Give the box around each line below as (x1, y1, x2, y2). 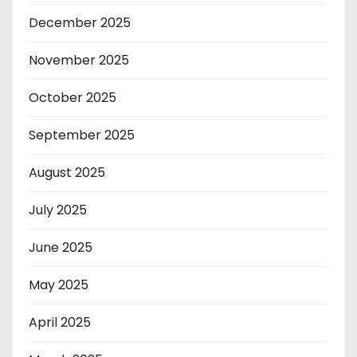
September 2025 (29, 126, 135, 145)
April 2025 (29, 313, 91, 332)
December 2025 (29, 14, 131, 33)
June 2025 (29, 238, 92, 257)
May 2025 (29, 276, 88, 295)
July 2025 (29, 201, 87, 220)
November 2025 (29, 51, 129, 70)
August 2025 (29, 163, 105, 182)
